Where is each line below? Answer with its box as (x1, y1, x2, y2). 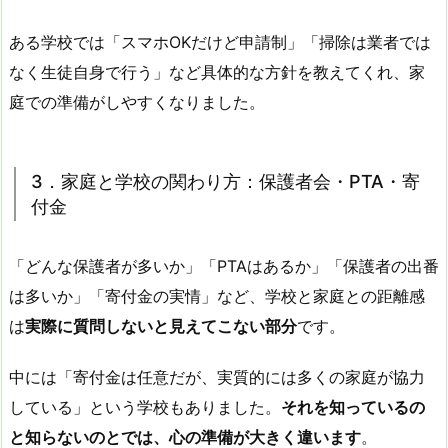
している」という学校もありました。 (9, 396, 281, 417)
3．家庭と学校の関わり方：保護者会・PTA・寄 (31, 170, 420, 192)
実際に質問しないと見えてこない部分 (25, 315, 297, 336)
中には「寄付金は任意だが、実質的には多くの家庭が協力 (9, 366, 425, 387)
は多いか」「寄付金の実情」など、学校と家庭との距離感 (9, 285, 425, 306)
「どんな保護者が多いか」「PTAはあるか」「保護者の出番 (9, 255, 439, 276)
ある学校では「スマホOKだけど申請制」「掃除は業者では (9, 31, 431, 52)
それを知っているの (281, 396, 425, 417)
